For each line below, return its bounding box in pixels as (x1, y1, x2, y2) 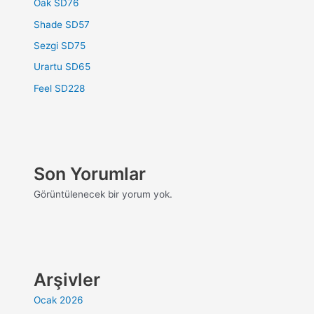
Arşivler (34, 268, 101, 290)
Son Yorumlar (34, 163, 146, 184)
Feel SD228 (34, 82, 86, 94)
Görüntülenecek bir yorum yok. (34, 188, 173, 200)
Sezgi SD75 (34, 39, 86, 51)
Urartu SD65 (34, 61, 91, 73)
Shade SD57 (34, 18, 90, 30)
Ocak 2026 (34, 294, 84, 306)
